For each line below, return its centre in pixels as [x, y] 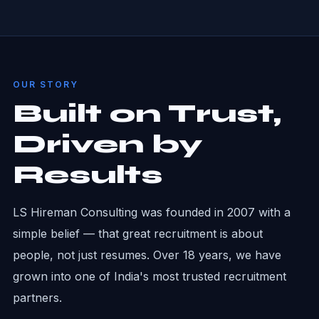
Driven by [107, 144]
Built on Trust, [147, 114]
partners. [37, 298]
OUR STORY [45, 84]
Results [87, 175]
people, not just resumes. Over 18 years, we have [147, 255]
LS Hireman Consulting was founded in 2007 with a [151, 212]
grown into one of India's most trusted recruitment [149, 276]
